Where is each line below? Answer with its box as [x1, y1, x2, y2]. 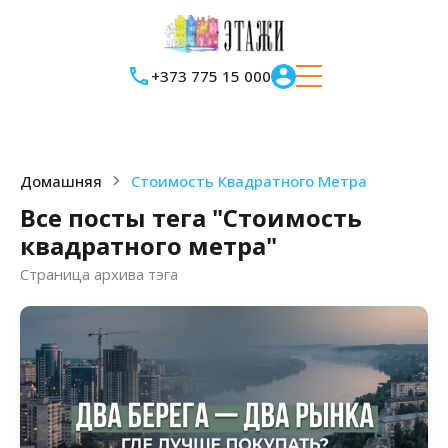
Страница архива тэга [20, 263, 178, 284]
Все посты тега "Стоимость [20, 200, 362, 234]
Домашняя [20, 170, 102, 191]
